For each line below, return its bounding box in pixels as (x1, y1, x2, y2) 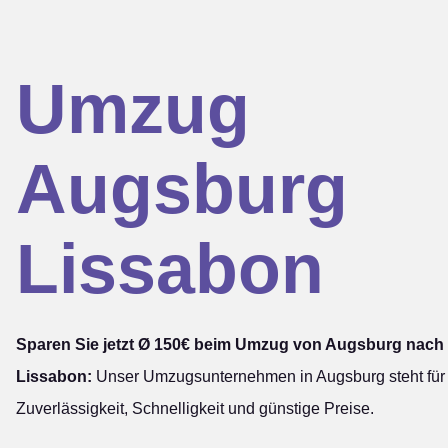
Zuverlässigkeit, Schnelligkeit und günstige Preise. (16, 400, 374, 417)
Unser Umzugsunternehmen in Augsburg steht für (92, 368, 445, 385)
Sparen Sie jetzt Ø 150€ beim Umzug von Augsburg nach (16, 336, 444, 353)
